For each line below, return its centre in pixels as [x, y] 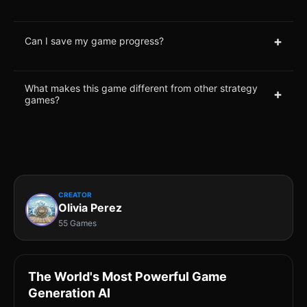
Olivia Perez [90, 207]
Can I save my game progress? [94, 41]
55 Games [77, 223]
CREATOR [75, 194]
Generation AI [69, 293]
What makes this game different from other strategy [141, 88]
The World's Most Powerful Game [127, 276]
